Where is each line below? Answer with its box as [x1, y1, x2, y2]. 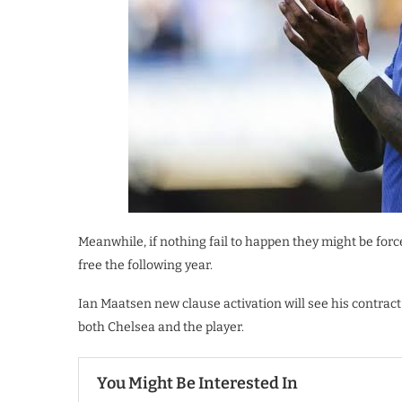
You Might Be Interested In [97, 373, 298, 393]
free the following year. [78, 258, 213, 273]
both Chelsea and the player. [78, 319, 244, 335]
